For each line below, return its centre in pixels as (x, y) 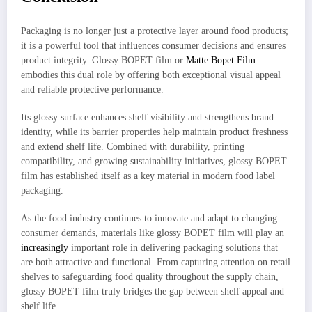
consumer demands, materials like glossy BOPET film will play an (153, 233)
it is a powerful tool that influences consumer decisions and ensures (153, 46)
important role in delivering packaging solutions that (173, 248)
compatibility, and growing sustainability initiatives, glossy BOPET (154, 162)
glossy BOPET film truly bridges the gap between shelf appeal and (153, 292)
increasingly (45, 248)
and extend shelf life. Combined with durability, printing (133, 147)
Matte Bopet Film (221, 61)
